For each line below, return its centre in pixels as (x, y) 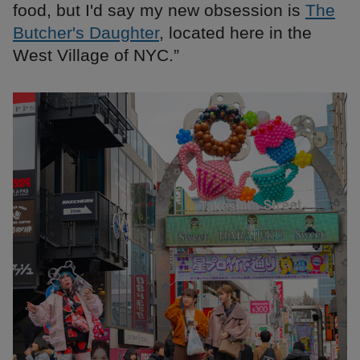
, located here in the (235, 33)
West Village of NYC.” (96, 55)
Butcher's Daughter (86, 33)
